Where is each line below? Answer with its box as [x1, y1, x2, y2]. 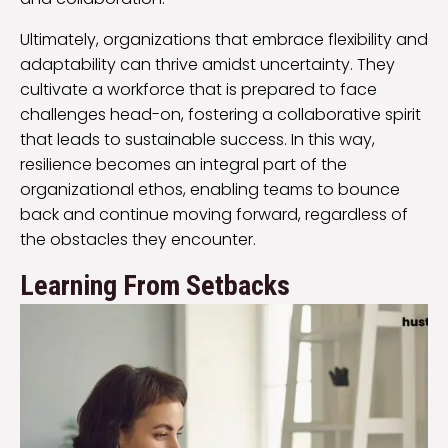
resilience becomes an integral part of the [20, 153, 347, 177]
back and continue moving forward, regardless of [20, 203, 408, 227]
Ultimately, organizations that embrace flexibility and [20, 28, 428, 52]
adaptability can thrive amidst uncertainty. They [20, 53, 395, 77]
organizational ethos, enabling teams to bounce [20, 178, 400, 202]
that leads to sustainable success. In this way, [20, 128, 375, 152]
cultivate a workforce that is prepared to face [20, 78, 377, 102]
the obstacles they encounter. [20, 228, 256, 252]
